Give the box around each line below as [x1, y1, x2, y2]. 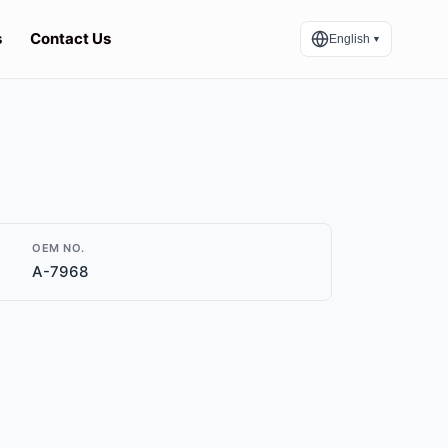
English [329, 32, 370, 46]
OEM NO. [32, 241, 85, 255]
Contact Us [29, 29, 111, 48]
